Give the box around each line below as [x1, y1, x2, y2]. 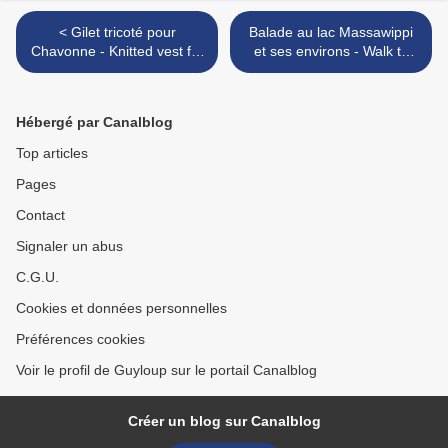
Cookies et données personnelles [16, 300, 227, 317]
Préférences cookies [16, 331, 145, 348]
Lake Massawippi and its [253, 62, 409, 79]
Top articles [16, 145, 88, 162]
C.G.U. [16, 269, 59, 286]
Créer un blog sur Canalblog [127, 413, 321, 430]
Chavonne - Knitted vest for [30, 43, 204, 60]
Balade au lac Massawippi [249, 24, 413, 41]
